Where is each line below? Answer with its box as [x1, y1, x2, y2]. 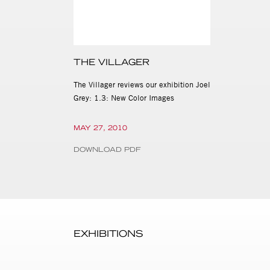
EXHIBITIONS [74, 228, 143, 240]
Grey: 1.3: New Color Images [74, 93, 174, 103]
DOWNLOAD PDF [74, 145, 141, 154]
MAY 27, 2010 [74, 124, 127, 133]
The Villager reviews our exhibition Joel [74, 80, 210, 90]
